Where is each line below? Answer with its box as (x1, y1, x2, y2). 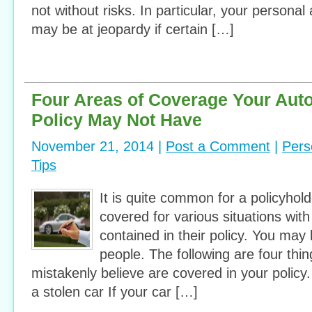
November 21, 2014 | (31, 139, 166, 154)
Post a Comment (166, 139, 270, 154)
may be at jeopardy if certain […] (31, 22, 234, 37)
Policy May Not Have (31, 110, 202, 130)
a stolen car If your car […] (31, 284, 198, 299)
